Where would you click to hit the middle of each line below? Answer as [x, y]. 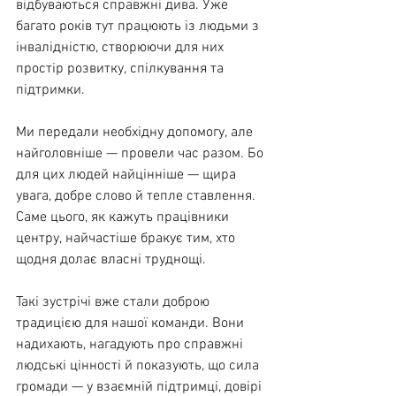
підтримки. [50, 90]
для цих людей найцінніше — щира [128, 175]
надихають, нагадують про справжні [131, 344]
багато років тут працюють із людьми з [139, 26]
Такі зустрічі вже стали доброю [114, 302]
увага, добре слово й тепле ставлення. [137, 196]
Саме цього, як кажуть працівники [124, 217]
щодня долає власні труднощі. [111, 259]
